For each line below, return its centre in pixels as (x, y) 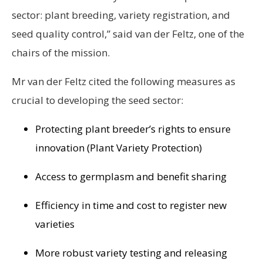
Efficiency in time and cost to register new (131, 205)
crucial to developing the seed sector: (97, 100)
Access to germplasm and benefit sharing (131, 176)
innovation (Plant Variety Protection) (119, 147)
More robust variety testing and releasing (131, 252)
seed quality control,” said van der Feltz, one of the (128, 33)
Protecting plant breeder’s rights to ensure (133, 129)
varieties (55, 224)
